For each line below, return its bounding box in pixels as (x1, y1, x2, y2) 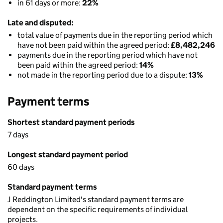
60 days (7, 162, 34, 172)
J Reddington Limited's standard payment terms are (7, 195, 184, 204)
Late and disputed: (7, 18, 74, 27)
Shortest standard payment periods (7, 117, 135, 127)
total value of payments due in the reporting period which (17, 30, 213, 40)
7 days (7, 130, 28, 139)
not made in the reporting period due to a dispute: (17, 70, 189, 80)
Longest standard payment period (7, 150, 128, 159)
